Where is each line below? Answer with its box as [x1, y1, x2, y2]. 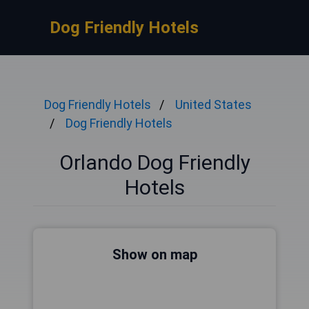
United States [175, 97, 252, 112]
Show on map [112, 246, 197, 263]
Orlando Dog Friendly [59, 150, 250, 175]
